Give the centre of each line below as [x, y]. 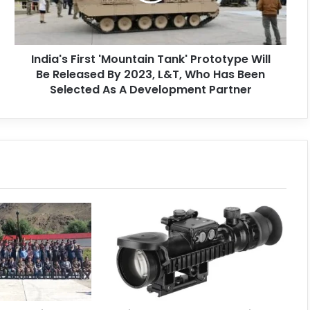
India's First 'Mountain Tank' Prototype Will [151, 59]
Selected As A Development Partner [151, 89]
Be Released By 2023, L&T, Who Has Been [151, 74]
